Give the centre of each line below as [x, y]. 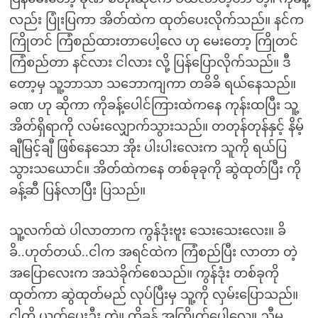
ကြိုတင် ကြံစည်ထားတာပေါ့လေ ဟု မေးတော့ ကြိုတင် [153, 41]
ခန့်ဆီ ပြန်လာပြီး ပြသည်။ [77, 190]
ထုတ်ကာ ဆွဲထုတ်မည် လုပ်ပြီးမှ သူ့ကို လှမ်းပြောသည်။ [153, 295]
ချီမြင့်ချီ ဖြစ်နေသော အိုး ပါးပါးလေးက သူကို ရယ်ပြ [148, 148]
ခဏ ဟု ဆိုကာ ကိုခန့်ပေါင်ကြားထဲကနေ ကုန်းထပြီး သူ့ [153, 105]
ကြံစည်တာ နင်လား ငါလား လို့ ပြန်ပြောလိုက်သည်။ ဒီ [150, 62]
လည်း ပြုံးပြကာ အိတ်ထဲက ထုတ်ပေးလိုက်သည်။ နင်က [156, 20]
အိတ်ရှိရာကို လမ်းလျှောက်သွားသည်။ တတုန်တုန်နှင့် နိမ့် [156, 126]
